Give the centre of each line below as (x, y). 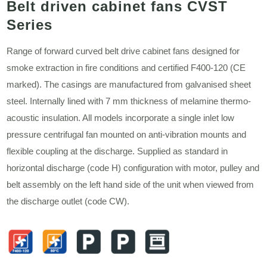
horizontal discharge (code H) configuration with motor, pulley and (133, 168)
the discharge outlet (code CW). (68, 201)
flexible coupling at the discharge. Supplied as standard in (117, 151)
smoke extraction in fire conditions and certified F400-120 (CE (126, 68)
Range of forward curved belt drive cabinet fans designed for (123, 51)
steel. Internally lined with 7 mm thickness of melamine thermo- (129, 101)
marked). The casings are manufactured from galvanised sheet (129, 85)
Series (30, 25)
